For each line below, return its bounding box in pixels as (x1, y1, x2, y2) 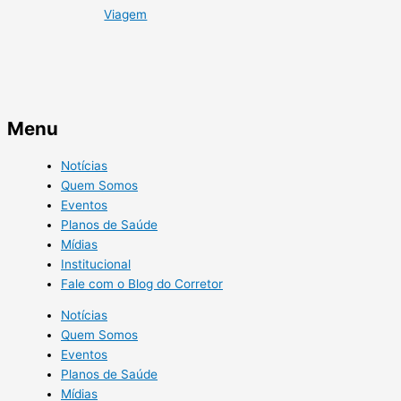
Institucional (61, 256, 131, 271)
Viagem (104, 7, 148, 22)
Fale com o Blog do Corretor (61, 276, 223, 291)
